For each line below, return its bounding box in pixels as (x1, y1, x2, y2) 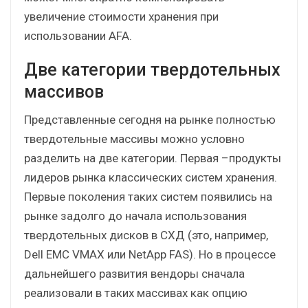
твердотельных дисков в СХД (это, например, (24, 228, 268, 242)
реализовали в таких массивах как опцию (24, 285, 247, 300)
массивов (24, 81, 104, 102)
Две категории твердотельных (24, 59, 280, 80)
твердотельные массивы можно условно (24, 131, 245, 146)
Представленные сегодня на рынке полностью (24, 112, 276, 126)
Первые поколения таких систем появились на (24, 189, 272, 203)
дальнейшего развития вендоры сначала (24, 266, 245, 280)
